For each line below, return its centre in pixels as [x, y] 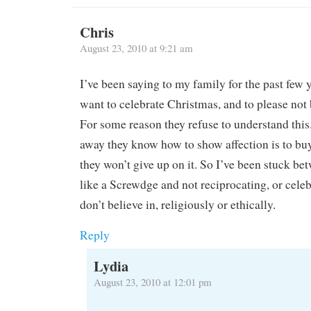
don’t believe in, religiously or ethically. [178, 204]
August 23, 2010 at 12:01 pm [153, 281]
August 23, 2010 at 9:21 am [136, 48]
